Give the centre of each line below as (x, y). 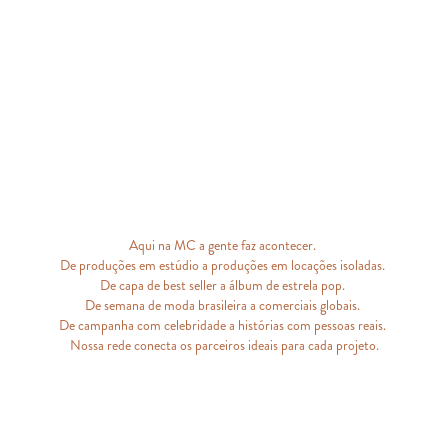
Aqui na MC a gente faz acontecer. (224, 246)
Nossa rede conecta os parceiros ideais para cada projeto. (224, 346)
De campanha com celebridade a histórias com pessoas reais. (224, 326)
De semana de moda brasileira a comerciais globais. (224, 306)
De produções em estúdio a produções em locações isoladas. (224, 266)
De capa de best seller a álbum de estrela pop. (224, 286)
